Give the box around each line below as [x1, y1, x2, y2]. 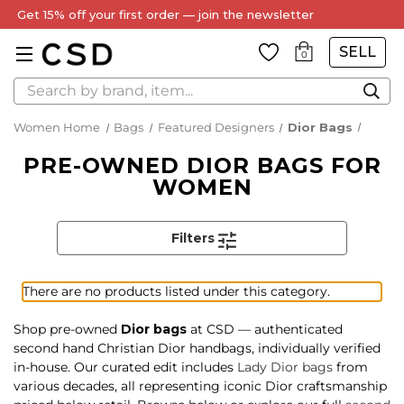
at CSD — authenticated [187, 321, 343, 337]
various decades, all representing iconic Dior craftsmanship [14, 378, 387, 394]
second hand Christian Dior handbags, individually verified [14, 340, 381, 356]
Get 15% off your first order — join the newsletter [17, 6, 314, 22]
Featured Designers [157, 120, 274, 134]
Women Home [14, 120, 100, 134]
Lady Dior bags [237, 359, 333, 375]
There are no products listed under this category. [23, 283, 330, 299]
